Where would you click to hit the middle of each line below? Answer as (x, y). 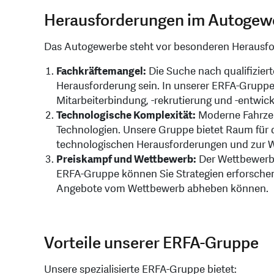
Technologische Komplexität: (126, 116)
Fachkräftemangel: (101, 72)
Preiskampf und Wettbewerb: (126, 160)
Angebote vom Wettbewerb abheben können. (162, 189)
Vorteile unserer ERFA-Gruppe (151, 244)
